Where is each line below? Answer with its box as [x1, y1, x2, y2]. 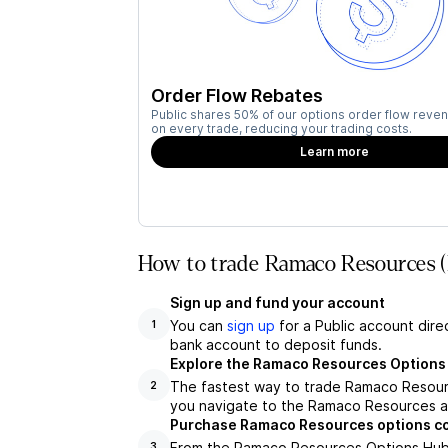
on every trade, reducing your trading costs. [150, 121, 412, 136]
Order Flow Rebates [150, 85, 323, 106]
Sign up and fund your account [169, 294, 385, 311]
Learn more [300, 144, 370, 159]
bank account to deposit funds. [169, 336, 382, 353]
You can [169, 317, 227, 334]
